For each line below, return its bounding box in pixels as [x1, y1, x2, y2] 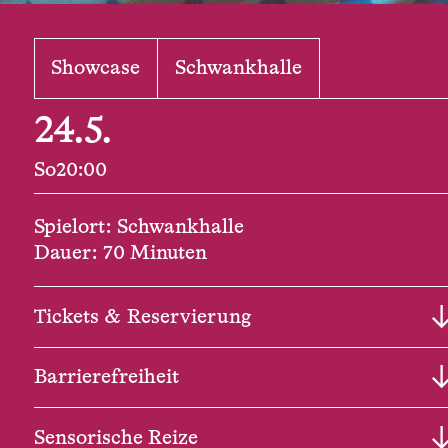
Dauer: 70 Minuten [33, 242, 207, 263]
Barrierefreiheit [33, 367, 179, 388]
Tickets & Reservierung [33, 306, 251, 327]
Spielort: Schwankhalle [33, 216, 244, 237]
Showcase [51, 58, 141, 79]
